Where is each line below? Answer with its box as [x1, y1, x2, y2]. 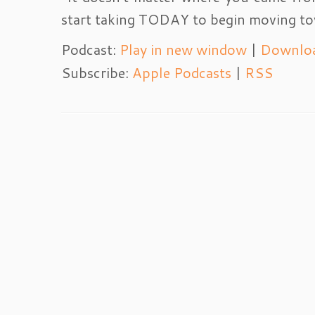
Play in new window [120, 39, 247, 59]
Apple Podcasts [132, 63, 231, 82]
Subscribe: [61, 63, 132, 82]
